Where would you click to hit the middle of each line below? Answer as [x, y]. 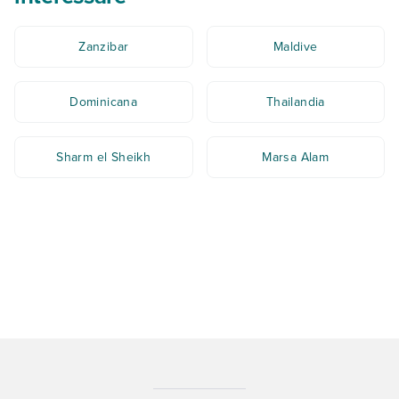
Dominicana [104, 102]
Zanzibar [104, 46]
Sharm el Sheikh [104, 157]
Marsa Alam [296, 157]
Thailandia [295, 102]
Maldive [295, 46]
